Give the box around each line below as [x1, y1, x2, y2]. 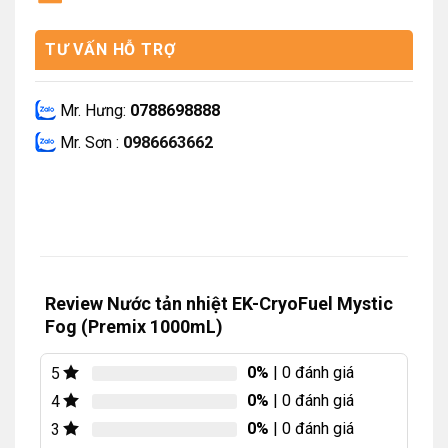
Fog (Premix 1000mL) [45, 316, 223, 338]
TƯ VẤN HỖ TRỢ [45, 40, 176, 60]
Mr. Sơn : [56, 133, 123, 153]
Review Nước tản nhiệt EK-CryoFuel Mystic [45, 293, 393, 315]
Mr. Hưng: [56, 100, 130, 120]
